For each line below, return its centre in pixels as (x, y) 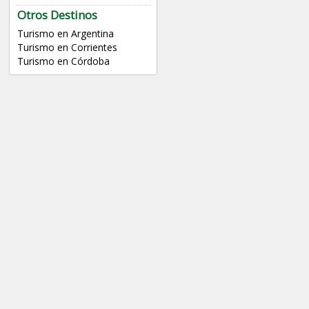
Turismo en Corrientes (67, 48)
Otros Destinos (57, 15)
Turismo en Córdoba (63, 61)
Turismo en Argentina (65, 34)
